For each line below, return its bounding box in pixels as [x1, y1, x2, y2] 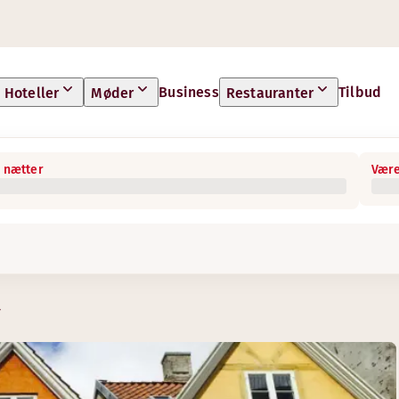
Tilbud [338, 83, 382, 101]
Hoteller [4, 85, 60, 102]
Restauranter [225, 85, 314, 102]
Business [159, 83, 219, 101]
